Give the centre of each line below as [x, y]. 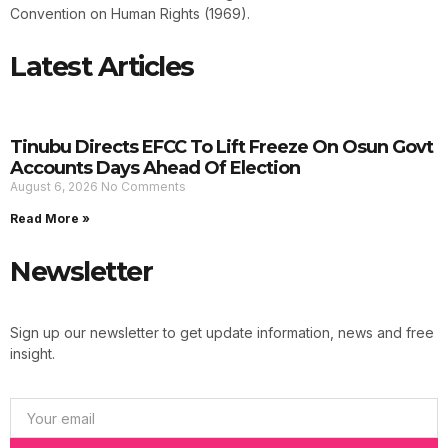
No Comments [143, 186]
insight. [32, 353]
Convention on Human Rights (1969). [130, 13]
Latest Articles [102, 66]
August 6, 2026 [55, 186]
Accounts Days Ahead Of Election [155, 167]
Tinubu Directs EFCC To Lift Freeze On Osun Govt [221, 146]
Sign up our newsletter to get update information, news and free [222, 332]
